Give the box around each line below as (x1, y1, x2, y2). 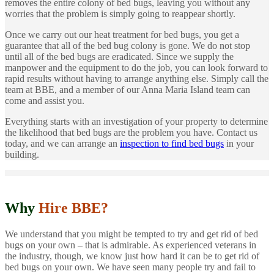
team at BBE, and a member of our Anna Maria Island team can (5, 84, 250, 95)
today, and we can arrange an (5, 138, 120, 149)
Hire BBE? (39, 200, 108, 217)
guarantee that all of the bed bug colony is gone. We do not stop (5, 40, 250, 51)
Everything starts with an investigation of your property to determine (5, 116, 268, 127)
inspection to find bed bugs (120, 138, 224, 149)
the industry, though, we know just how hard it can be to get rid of (5, 251, 259, 262)
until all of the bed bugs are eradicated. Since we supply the (5, 51, 234, 62)
